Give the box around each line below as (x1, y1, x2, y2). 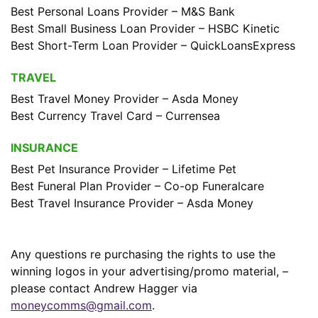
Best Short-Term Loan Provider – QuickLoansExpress (11, 38, 295, 53)
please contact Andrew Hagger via (11, 281, 197, 295)
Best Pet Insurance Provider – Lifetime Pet (11, 162, 236, 176)
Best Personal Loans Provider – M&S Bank (11, 4, 235, 18)
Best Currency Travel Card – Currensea (11, 109, 220, 123)
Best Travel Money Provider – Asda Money (11, 92, 238, 106)
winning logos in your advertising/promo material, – (11, 264, 288, 278)
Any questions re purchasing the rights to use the (11, 247, 275, 261)
